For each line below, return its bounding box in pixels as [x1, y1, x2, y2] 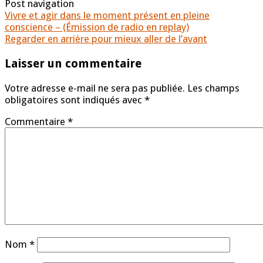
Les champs [187, 82, 240, 94]
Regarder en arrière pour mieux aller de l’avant [5, 33, 207, 45]
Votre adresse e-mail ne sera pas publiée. [5, 82, 185, 94]
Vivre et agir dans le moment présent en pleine [5, 9, 210, 22]
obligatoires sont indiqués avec [5, 93, 144, 106]
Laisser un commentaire [5, 56, 141, 70]
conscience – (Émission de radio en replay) [5, 21, 189, 33]
